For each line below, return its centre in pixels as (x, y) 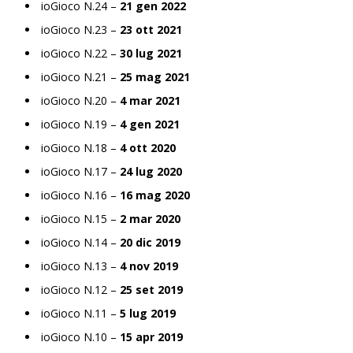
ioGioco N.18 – (80, 147)
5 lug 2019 (148, 313)
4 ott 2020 (148, 147)
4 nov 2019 (149, 266)
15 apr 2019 (151, 336)
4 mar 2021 (150, 100)
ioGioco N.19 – (80, 124)
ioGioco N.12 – (80, 289)
